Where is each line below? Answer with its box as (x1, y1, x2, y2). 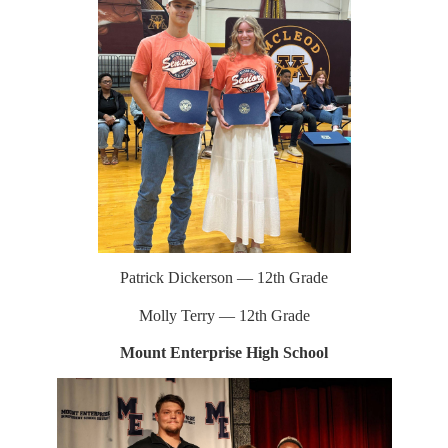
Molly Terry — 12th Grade (138, 306, 310, 324)
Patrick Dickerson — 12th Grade (120, 269, 328, 287)
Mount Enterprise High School (120, 344, 328, 362)
